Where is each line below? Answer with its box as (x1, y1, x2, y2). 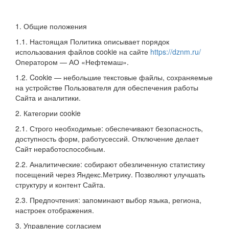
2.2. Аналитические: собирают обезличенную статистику (15, 158, 205, 169)
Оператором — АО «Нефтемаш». (15, 56, 129, 67)
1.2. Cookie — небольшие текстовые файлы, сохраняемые (15, 72, 213, 82)
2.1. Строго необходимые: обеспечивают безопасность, (15, 123, 203, 133)
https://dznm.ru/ (150, 46, 201, 57)
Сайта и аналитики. (15, 92, 81, 103)
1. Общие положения (15, 20, 87, 31)
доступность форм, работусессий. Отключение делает (15, 133, 199, 144)
